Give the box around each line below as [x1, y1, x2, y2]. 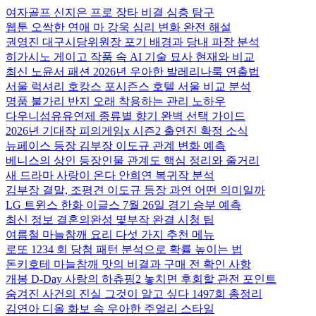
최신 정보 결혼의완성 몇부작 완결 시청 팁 [6, 214, 214, 226]
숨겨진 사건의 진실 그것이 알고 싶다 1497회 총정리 [6, 288, 262, 300]
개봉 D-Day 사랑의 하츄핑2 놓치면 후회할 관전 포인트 [6, 273, 276, 285]
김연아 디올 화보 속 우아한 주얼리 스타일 [6, 303, 214, 315]
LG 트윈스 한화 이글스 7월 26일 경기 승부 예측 [6, 199, 241, 211]
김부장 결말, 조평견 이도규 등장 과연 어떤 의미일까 [6, 184, 265, 196]
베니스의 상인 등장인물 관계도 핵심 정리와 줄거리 [6, 154, 260, 166]
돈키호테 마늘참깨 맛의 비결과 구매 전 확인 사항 [6, 258, 251, 270]
